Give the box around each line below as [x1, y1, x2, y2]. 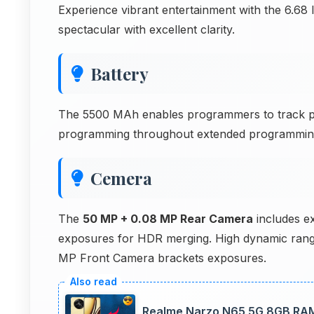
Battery [90, 62, 149, 85]
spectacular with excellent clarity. [58, 22, 235, 36]
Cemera [90, 167, 152, 189]
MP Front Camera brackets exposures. [58, 251, 266, 265]
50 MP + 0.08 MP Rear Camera [83, 212, 253, 226]
